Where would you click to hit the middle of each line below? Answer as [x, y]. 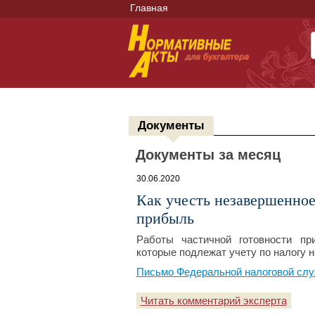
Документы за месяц [208, 155]
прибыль [165, 218]
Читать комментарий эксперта [213, 301]
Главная [149, 8]
